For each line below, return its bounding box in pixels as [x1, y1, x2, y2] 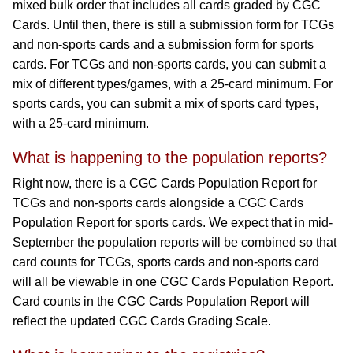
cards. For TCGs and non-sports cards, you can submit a [13, 58, 326, 71]
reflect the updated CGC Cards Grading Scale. [13, 314, 271, 328]
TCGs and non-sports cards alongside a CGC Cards [13, 196, 303, 210]
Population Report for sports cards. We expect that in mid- [13, 216, 333, 229]
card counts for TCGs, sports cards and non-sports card [13, 255, 319, 269]
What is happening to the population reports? [13, 149, 327, 166]
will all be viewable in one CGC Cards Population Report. [13, 275, 333, 288]
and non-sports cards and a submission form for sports [13, 38, 314, 51]
